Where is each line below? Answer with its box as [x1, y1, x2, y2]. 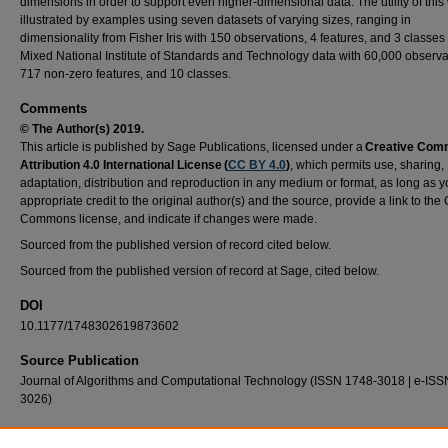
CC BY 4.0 [228, 158, 286, 172]
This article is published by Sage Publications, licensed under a [20, 140, 365, 154]
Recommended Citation [20, 426, 165, 441]
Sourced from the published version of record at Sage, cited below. [20, 264, 379, 278]
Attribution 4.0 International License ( [20, 158, 228, 172]
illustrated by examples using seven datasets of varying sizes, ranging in [20, 13, 411, 27]
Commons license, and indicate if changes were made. [20, 212, 317, 226]
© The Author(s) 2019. [20, 122, 144, 136]
